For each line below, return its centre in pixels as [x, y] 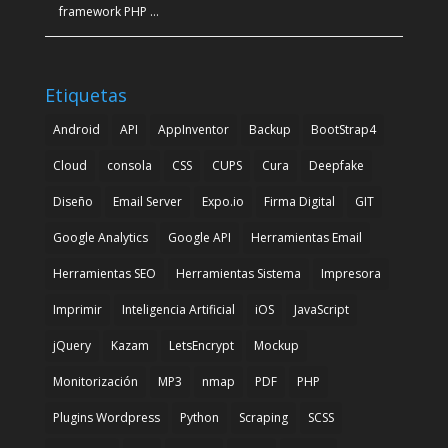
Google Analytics [100, 238]
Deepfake [336, 166]
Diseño [72, 202]
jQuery [71, 346]
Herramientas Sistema [238, 274]
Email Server [147, 202]
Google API [199, 238]
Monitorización [95, 382]
